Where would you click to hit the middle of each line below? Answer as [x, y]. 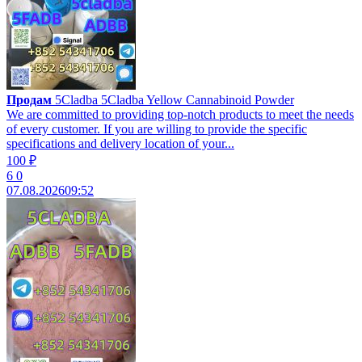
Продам [29, 100]
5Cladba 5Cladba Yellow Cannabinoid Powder [173, 100]
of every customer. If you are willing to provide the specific [157, 129]
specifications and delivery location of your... [120, 143]
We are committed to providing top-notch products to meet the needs [180, 114]
